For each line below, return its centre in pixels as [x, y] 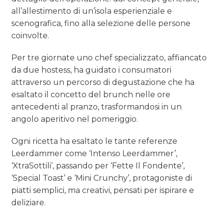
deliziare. [29, 202]
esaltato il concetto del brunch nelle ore [91, 94]
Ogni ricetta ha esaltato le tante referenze [95, 141]
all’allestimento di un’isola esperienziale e [92, 11]
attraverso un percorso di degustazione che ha [103, 82]
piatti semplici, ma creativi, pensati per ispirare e [103, 190]
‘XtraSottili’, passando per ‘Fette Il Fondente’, [98, 165]
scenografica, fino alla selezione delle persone [101, 23]
